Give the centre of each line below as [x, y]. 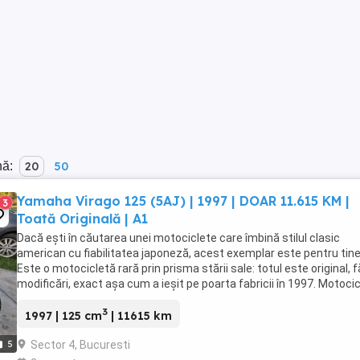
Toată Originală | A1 [82, 219]
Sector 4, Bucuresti [80, 344]
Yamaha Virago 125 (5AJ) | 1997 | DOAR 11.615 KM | [183, 201]
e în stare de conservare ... [84, 299]
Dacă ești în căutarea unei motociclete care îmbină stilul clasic [178, 238]
